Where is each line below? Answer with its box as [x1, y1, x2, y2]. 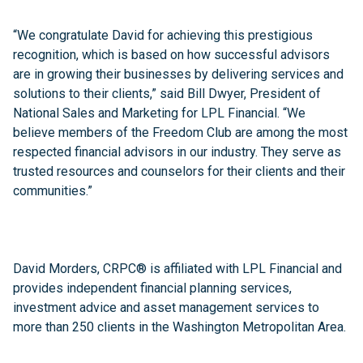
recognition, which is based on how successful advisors [13, 47, 330, 62]
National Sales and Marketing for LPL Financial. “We [13, 105, 305, 121]
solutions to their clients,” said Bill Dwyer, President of [13, 86, 321, 101]
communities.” [13, 183, 92, 199]
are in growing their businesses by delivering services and [13, 66, 344, 82]
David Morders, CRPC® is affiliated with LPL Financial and [13, 261, 342, 276]
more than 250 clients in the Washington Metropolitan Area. [13, 319, 346, 335]
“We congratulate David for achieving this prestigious [13, 28, 313, 43]
